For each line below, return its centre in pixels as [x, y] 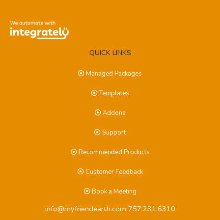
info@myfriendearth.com [85, 208]
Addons [113, 113]
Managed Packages [113, 73]
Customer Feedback [113, 172]
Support [113, 132]
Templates [113, 93]
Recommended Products [113, 152]
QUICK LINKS [110, 52]
